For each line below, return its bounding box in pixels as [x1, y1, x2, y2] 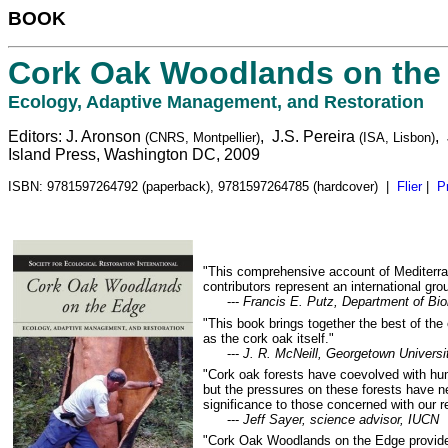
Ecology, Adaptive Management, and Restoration [8, 91, 424, 112]
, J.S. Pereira [260, 127, 359, 145]
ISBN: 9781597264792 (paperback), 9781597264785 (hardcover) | [8, 178, 397, 194]
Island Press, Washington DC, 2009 [8, 145, 260, 163]
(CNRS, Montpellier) [145, 129, 260, 145]
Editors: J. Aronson [8, 127, 145, 145]
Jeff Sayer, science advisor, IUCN [243, 411, 439, 427]
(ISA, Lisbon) [359, 129, 435, 145]
